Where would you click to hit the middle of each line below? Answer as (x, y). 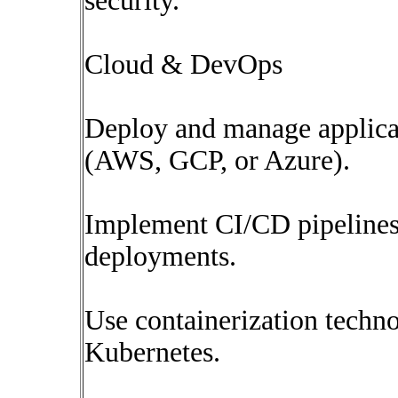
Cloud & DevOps (183, 64)
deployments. (160, 256)
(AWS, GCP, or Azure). (217, 160)
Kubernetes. (152, 352)
